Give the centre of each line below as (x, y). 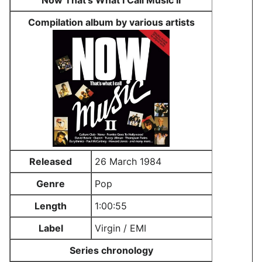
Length (51, 206)
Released (51, 161)
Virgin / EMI (120, 228)
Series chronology (111, 250)
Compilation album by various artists (111, 22)
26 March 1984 (128, 161)
